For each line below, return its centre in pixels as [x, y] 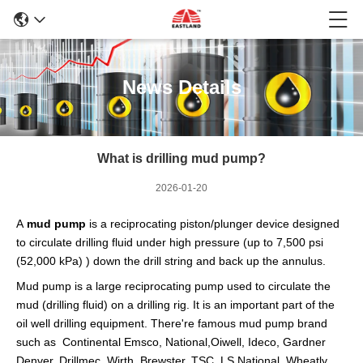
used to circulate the [279, 286]
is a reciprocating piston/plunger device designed [214, 224]
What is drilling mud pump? [181, 158]
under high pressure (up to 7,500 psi [230, 242]
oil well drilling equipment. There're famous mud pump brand [172, 323]
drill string [168, 261]
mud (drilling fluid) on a [75, 305]
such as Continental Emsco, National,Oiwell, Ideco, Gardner [171, 342]
